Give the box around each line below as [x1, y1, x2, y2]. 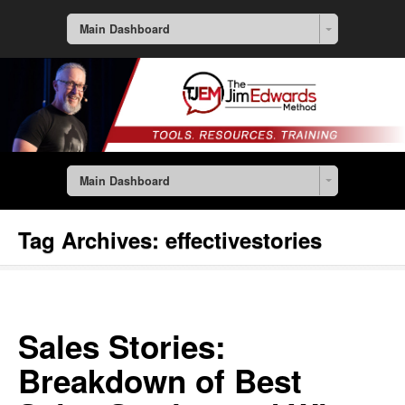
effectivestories [165, 224, 322, 256]
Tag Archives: [18, 224, 165, 256]
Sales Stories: [18, 324, 226, 370]
